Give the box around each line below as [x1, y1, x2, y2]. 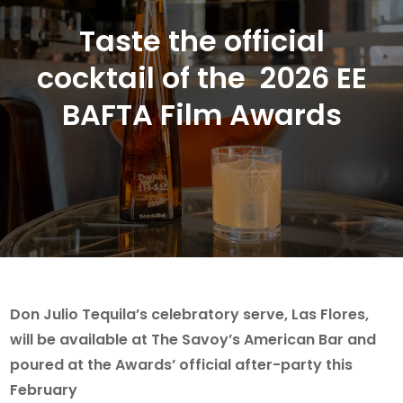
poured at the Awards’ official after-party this [10, 354, 354, 375]
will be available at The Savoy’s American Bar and [10, 328, 377, 350]
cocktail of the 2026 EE [36, 57, 367, 98]
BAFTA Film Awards [61, 94, 342, 135]
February [10, 379, 78, 400]
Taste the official [78, 20, 325, 61]
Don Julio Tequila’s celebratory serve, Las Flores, [10, 303, 370, 325]
